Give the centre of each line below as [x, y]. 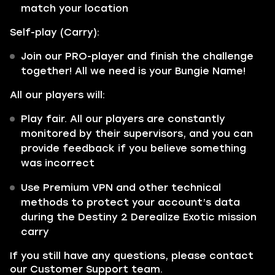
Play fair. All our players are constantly [123, 119]
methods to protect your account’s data [130, 202]
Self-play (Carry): [55, 32]
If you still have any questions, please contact [132, 256]
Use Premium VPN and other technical [121, 188]
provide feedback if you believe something [134, 148]
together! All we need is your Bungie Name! [133, 71]
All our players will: [57, 95]
